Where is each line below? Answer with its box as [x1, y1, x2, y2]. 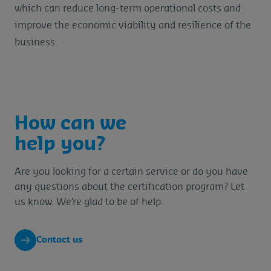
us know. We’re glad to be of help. [15, 197, 163, 207]
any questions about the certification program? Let [15, 182, 244, 192]
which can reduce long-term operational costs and [15, 4, 241, 14]
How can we [15, 115, 126, 134]
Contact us [36, 236, 83, 245]
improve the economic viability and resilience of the [15, 21, 251, 31]
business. [15, 38, 57, 48]
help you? [15, 135, 105, 154]
